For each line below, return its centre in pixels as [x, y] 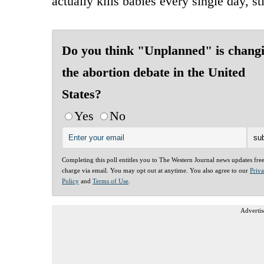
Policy [70, 181]
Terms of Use [110, 181]
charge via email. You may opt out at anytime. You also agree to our [156, 170]
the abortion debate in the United [154, 72]
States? [82, 94]
